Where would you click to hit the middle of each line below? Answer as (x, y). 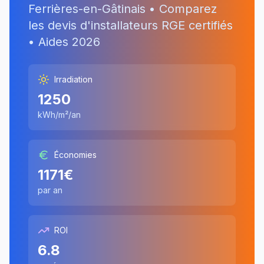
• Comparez (181, 9)
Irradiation (73, 79)
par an (50, 190)
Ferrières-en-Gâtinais (87, 9)
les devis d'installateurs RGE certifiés (131, 25)
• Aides (50, 42)
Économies (75, 155)
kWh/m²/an (59, 115)
